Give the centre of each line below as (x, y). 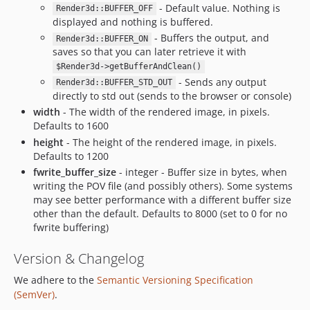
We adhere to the (55, 280)
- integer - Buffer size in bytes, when (202, 172)
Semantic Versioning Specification (175, 280)
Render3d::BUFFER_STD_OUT (114, 83)
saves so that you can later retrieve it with (149, 52)
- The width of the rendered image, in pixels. (165, 112)
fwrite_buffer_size (75, 172)
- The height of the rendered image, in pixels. (170, 142)
